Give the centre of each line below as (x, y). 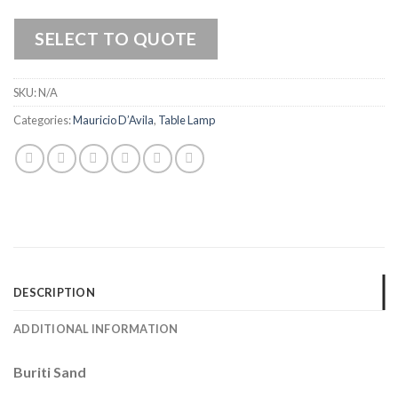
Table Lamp (187, 119)
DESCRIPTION (54, 293)
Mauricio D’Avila (113, 119)
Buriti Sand (50, 372)
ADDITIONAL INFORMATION (96, 329)
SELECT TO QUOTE (116, 39)
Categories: (43, 119)
